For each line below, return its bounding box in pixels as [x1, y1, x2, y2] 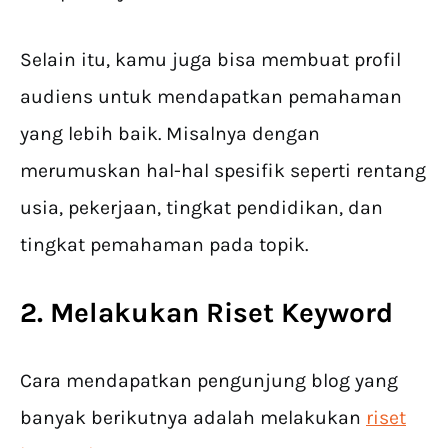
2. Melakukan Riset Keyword [20, 296, 393, 330]
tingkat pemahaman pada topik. [20, 233, 308, 257]
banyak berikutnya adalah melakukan [20, 406, 366, 430]
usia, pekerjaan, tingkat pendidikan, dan [20, 196, 383, 220]
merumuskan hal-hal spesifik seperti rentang [20, 159, 426, 183]
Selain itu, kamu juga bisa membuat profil [20, 48, 401, 72]
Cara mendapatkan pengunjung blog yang [20, 369, 398, 393]
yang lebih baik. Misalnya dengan [20, 122, 320, 146]
